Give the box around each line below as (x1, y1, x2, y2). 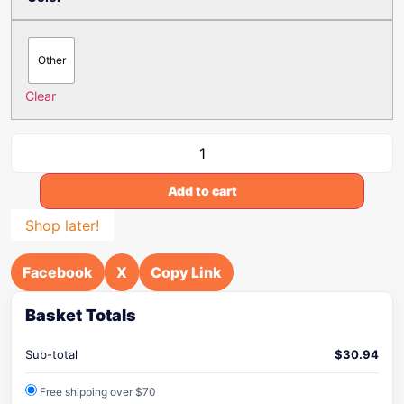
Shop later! (25, 216, 99, 234)
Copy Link (151, 263, 222, 281)
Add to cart (167, 183, 237, 198)
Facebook (23, 263, 93, 281)
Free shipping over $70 (37, 385, 156, 399)
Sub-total (25, 347, 78, 362)
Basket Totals (25, 306, 136, 325)
